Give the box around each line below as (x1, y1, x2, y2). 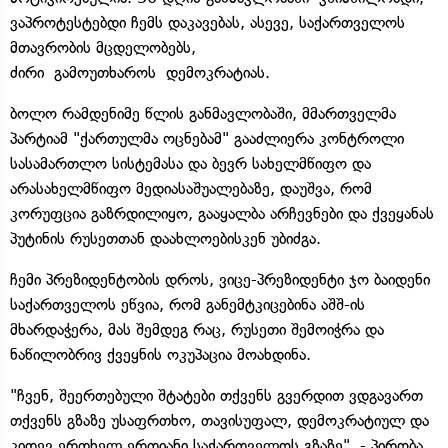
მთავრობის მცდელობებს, (10, 37, 196, 57)
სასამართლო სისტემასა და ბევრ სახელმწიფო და (10, 153, 371, 173)
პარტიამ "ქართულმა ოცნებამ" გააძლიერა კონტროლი (10, 128, 404, 148)
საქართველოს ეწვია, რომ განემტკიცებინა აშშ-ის (10, 294, 365, 314)
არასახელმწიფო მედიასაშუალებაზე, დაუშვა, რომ (10, 178, 372, 198)
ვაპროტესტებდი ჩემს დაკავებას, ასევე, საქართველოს (10, 12, 405, 32)
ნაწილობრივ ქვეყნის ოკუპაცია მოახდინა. (10, 344, 321, 364)
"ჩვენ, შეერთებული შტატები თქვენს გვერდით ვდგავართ (10, 385, 423, 405)
